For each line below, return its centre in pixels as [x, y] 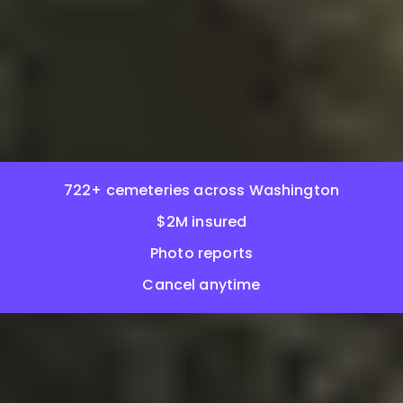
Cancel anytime [201, 285]
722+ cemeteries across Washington [201, 191]
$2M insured [201, 222]
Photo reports [201, 254]
